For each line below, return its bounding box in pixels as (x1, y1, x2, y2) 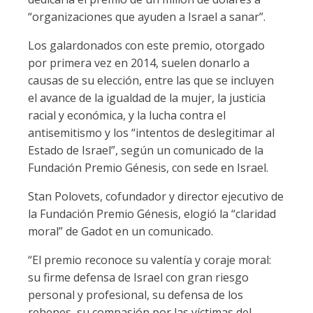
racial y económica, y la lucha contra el (28, 108, 226, 123)
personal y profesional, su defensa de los (28, 287, 243, 303)
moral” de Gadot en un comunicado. (28, 224, 213, 239)
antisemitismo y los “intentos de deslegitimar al (28, 125, 275, 140)
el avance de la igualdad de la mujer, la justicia (28, 90, 265, 105)
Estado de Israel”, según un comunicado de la (28, 143, 263, 158)
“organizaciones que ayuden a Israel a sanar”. (28, 9, 265, 24)
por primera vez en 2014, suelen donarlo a (28, 55, 249, 71)
